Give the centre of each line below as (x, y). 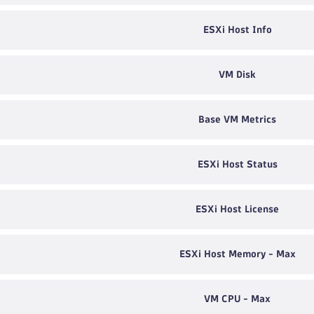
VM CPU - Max (238, 299)
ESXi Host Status (237, 164)
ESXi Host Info (237, 30)
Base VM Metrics (238, 120)
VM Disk (238, 75)
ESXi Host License (238, 209)
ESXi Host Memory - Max (237, 254)
